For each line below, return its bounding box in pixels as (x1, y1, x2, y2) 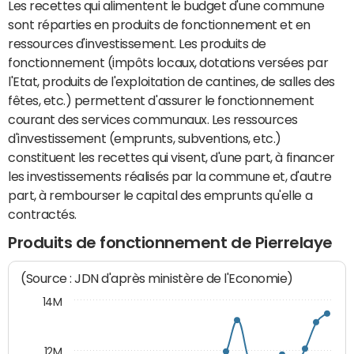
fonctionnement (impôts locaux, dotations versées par (8, 56, 329, 69)
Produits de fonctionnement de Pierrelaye (8, 235, 333, 250)
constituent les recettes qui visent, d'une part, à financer (8, 151, 335, 164)
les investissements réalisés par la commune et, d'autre (8, 170, 332, 183)
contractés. (8, 208, 77, 220)
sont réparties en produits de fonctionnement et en (8, 18, 311, 31)
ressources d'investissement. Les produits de (8, 37, 266, 50)
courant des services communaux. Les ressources (8, 113, 298, 126)
